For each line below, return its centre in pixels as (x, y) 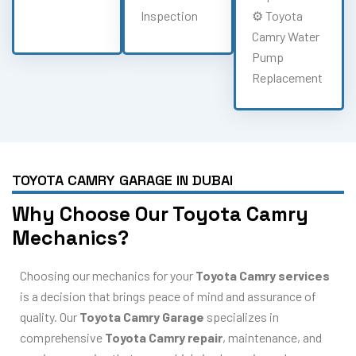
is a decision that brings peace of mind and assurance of (168, 296)
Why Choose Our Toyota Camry (160, 214)
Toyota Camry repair (164, 338)
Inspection (170, 15)
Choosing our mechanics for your (108, 276)
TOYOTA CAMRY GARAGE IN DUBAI (122, 180)
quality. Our (50, 317)
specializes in (242, 317)
